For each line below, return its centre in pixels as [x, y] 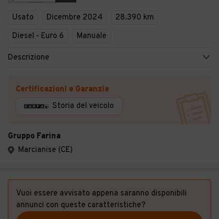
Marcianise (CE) [45, 150]
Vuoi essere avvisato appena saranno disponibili [101, 194]
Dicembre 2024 [75, 18]
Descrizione [29, 58]
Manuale [92, 36]
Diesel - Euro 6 [38, 36]
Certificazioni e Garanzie [62, 89]
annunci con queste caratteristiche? [81, 205]
